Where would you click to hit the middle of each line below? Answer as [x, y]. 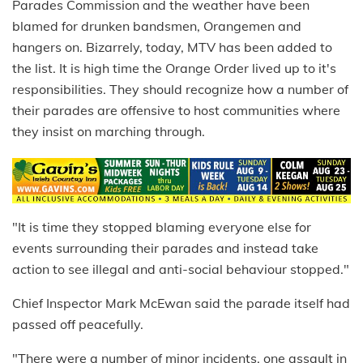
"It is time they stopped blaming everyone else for [162, 226]
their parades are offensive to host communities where [176, 111]
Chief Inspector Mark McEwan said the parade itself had [181, 303]
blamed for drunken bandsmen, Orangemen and [157, 26]
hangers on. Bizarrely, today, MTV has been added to [172, 47]
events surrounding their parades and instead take [165, 248]
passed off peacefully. [78, 324]
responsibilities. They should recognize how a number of [180, 90]
